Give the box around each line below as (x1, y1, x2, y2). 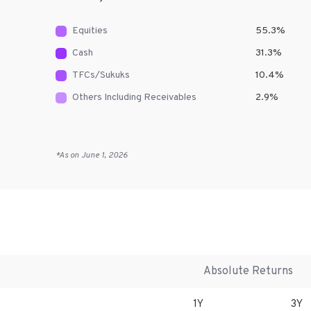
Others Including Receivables (72, 92, 196, 104)
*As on (55, 150, 81, 162)
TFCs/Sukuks (72, 69, 130, 82)
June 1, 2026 (81, 150, 128, 162)
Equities (72, 25, 108, 37)
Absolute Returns (203, 264, 293, 279)
